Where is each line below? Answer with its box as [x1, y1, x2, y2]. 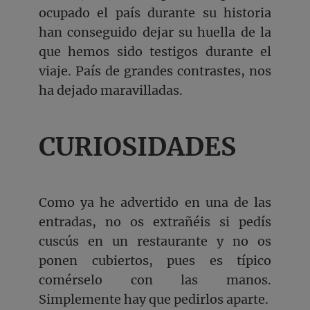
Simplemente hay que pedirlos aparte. [39, 291, 268, 307]
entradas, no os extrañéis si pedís [39, 213, 271, 230]
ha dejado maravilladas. [39, 82, 183, 99]
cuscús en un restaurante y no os [39, 232, 271, 249]
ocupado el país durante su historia [39, 5, 271, 21]
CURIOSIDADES [39, 130, 236, 163]
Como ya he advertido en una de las [39, 194, 271, 210]
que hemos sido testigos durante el [39, 44, 271, 60]
